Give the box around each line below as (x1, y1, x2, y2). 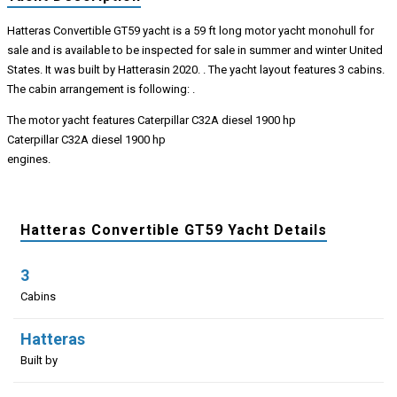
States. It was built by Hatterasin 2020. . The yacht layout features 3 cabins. (6, 62, 385, 76)
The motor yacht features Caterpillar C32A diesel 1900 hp (6, 113, 296, 127)
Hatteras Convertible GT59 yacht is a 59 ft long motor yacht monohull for (6, 23, 374, 37)
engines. (6, 152, 51, 166)
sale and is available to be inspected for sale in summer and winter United (6, 43, 383, 57)
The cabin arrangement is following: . (6, 82, 195, 96)
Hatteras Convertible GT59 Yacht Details (19, 221, 327, 238)
